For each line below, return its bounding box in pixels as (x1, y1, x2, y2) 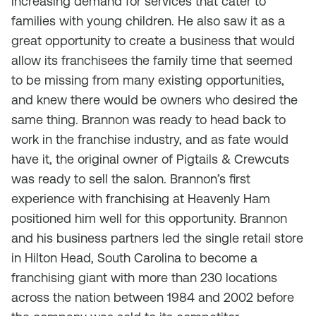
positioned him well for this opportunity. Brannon (11, 211, 287, 226)
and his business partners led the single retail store (11, 231, 303, 245)
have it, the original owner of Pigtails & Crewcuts (11, 152, 289, 166)
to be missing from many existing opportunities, (11, 73, 284, 87)
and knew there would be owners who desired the (11, 92, 298, 107)
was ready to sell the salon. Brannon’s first (11, 171, 250, 186)
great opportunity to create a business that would (11, 33, 295, 48)
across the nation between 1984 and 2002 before (11, 290, 294, 305)
